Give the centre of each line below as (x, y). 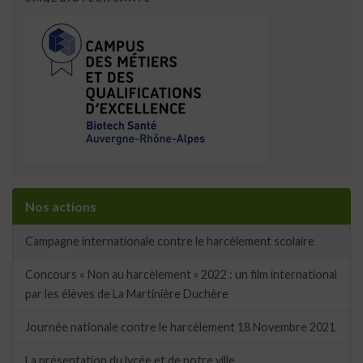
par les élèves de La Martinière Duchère (127, 294)
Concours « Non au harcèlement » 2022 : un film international (181, 275)
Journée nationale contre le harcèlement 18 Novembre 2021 (180, 327)
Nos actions (61, 207)
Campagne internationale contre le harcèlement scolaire (170, 241)
